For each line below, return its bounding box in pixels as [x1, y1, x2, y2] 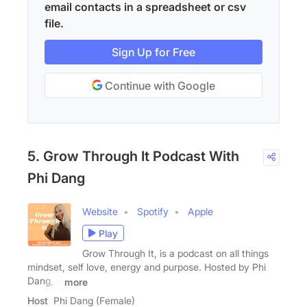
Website [82, 206, 118, 218]
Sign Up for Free [112, 45, 195, 60]
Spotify [137, 206, 169, 218]
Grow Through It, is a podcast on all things [82, 247, 269, 260]
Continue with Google [102, 79, 215, 93]
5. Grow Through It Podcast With [27, 148, 239, 165]
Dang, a [27, 275, 62, 287]
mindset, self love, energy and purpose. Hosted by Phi [27, 261, 266, 273]
